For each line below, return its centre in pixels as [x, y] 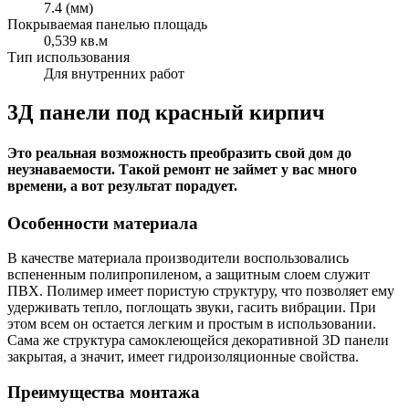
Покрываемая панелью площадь [107, 25]
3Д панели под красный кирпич [166, 113]
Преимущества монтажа [104, 393]
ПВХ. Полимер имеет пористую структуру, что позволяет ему [201, 291]
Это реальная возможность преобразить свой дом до [179, 152]
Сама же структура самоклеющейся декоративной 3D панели [198, 341]
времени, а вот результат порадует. [122, 185]
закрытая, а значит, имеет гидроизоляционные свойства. [183, 357]
